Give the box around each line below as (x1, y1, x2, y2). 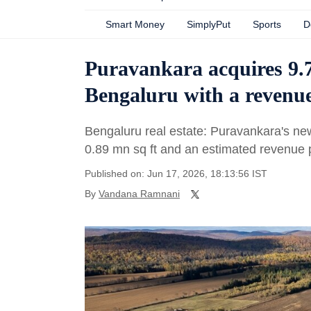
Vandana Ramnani (99, 188, 180, 199)
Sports (253, 19, 281, 30)
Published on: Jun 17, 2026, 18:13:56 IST (85, 168, 267, 179)
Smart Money (106, 19, 165, 30)
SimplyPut (187, 19, 230, 30)
